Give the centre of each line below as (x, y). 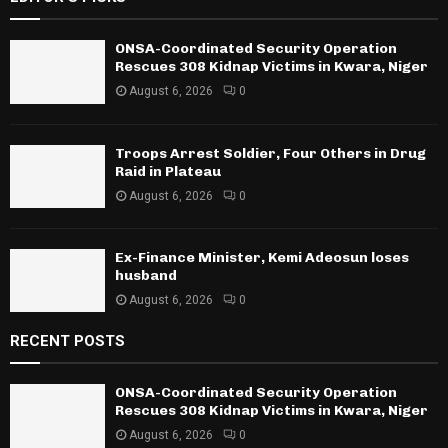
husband (146, 276)
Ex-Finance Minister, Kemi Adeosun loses (262, 258)
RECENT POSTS (67, 341)
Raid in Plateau (168, 171)
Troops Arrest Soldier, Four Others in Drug (270, 153)
